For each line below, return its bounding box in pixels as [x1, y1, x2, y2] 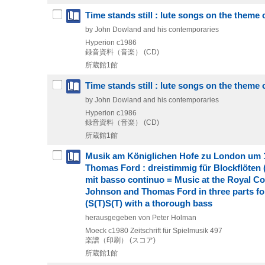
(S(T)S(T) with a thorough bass [85, 198, 212, 208]
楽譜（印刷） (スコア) [85, 235, 156, 244]
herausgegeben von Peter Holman [85, 213, 196, 222]
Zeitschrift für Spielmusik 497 [130, 226, 222, 235]
